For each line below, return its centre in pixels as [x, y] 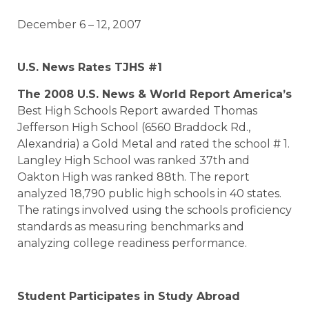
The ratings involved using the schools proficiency [154, 210]
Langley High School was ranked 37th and [133, 160]
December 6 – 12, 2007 [79, 24]
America [258, 94]
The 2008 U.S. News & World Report [125, 94]
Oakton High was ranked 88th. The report [133, 177]
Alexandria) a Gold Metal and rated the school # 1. [153, 143]
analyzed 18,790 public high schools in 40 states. [149, 193]
